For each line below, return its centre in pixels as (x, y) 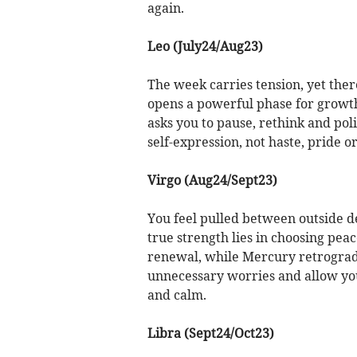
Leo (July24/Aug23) (205, 46)
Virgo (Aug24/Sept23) (212, 180)
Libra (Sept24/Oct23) (210, 333)
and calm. (177, 294)
